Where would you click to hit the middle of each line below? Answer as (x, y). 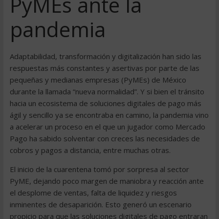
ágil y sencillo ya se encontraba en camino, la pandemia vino (109, 115)
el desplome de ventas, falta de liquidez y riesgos (93, 193)
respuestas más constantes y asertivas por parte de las (104, 68)
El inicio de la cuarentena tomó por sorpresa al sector (99, 169)
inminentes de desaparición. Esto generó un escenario (100, 204)
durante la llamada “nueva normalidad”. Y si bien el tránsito (107, 91)
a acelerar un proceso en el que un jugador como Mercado (107, 127)
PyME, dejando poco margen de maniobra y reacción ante (107, 181)
